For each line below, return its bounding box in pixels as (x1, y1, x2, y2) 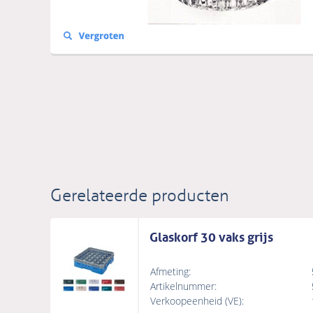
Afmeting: (150, 265, 191, 279)
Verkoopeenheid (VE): (150, 294, 244, 308)
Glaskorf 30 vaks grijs (150, 226, 273, 246)
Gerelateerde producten (50, 185, 229, 206)
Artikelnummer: (150, 279, 217, 293)
